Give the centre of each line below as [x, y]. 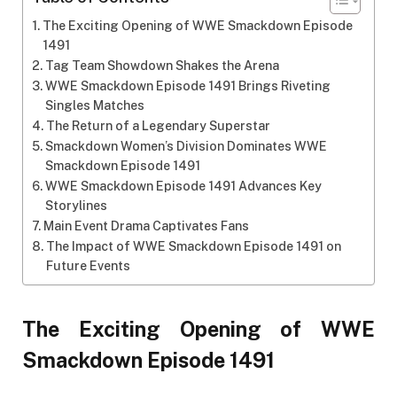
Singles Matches [94, 106]
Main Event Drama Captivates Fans [146, 226]
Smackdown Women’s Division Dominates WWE [186, 147]
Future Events [88, 266]
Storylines [76, 206]
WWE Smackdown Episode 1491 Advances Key [183, 187]
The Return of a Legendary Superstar [158, 126]
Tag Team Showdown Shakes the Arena [162, 66]
